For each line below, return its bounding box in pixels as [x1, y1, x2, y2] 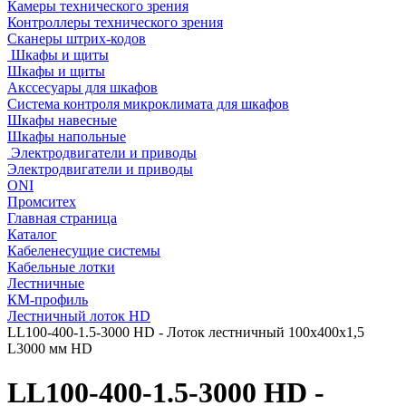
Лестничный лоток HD [7, 308, 150, 324]
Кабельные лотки [7, 259, 115, 275]
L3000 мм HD [7, 341, 92, 356]
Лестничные [7, 275, 84, 291]
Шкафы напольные [7, 129, 126, 144]
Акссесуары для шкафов [7, 80, 158, 95]
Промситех [7, 194, 76, 209]
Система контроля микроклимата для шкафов [7, 96, 289, 111]
